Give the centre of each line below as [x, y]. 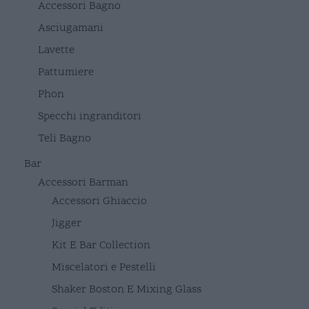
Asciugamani [71, 28]
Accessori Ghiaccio [99, 201]
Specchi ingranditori [90, 116]
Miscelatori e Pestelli [104, 267]
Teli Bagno [64, 138]
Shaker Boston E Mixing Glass [127, 289]
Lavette [56, 50]
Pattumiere [66, 72]
